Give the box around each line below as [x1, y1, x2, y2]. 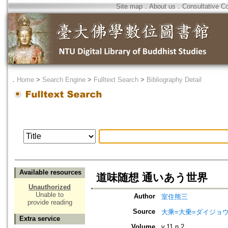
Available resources [19, 168, 81, 177]
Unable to [36, 191, 64, 199]
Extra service [19, 215, 60, 223]
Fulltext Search [94, 76, 138, 83]
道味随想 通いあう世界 [96, 172, 208, 184]
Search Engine [42, 76, 85, 83]
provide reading [27, 198, 72, 207]
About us [149, 3, 176, 10]
